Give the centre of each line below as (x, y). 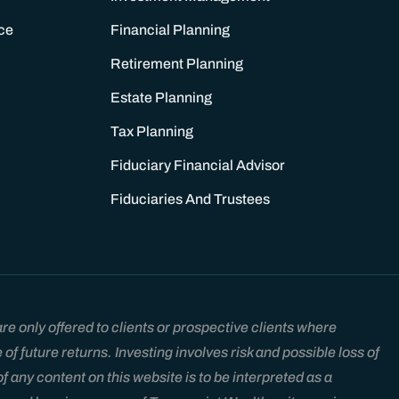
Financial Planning (170, 29)
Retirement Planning (176, 63)
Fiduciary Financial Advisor (197, 165)
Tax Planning (151, 131)
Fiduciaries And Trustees (190, 199)
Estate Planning (161, 97)
